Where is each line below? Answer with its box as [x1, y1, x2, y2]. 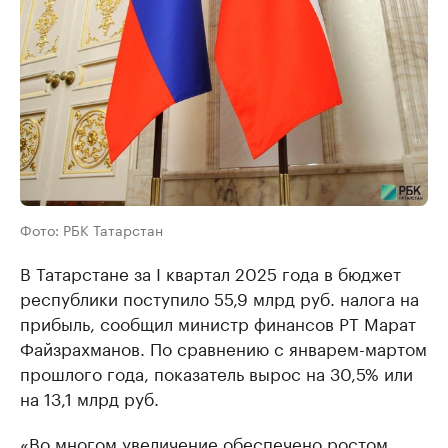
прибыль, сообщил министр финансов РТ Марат [20, 309, 416, 336]
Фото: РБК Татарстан [20, 218, 163, 241]
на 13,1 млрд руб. [20, 384, 159, 411]
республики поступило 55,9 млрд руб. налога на [20, 284, 419, 311]
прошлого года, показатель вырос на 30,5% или [20, 359, 413, 386]
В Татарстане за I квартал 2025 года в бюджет [20, 259, 401, 286]
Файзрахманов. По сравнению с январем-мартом [20, 334, 427, 361]
